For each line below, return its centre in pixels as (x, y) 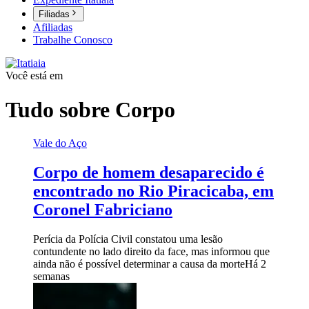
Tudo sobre (60, 109)
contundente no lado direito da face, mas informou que (151, 251)
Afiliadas (53, 28)
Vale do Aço (60, 143)
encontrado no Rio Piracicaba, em (153, 191)
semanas (51, 276)
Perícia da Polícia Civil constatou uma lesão (128, 239)
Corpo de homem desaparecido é (149, 173)
